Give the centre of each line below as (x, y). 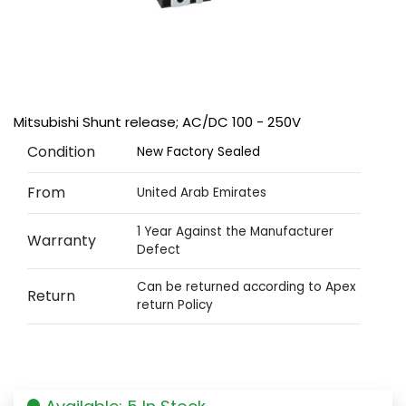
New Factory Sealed (199, 151)
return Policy (175, 304)
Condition (61, 151)
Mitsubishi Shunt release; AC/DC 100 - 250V (157, 121)
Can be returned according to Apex (247, 286)
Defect (159, 249)
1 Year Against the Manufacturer (236, 231)
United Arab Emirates (202, 192)
